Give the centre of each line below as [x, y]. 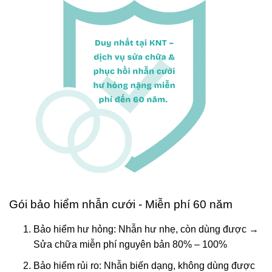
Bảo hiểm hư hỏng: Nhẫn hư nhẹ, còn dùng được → [146, 229]
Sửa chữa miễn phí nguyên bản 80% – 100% [130, 245]
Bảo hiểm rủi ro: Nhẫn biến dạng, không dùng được [144, 266]
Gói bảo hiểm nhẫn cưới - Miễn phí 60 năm [121, 205]
